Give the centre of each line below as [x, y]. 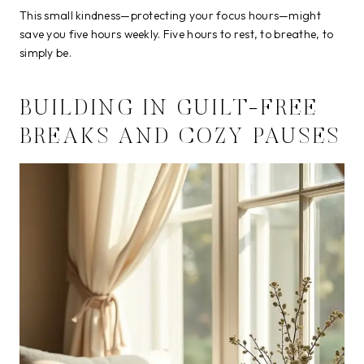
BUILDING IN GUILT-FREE [169, 110]
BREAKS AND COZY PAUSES [181, 138]
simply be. [45, 52]
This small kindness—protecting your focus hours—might [170, 15]
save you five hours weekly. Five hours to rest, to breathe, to [177, 34]
